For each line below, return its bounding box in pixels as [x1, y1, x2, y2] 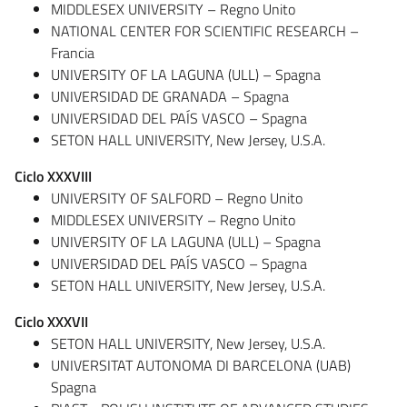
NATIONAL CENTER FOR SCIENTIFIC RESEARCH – [51, 19, 359, 42]
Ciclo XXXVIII [15, 164, 92, 187]
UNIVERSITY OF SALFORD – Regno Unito [51, 186, 303, 209]
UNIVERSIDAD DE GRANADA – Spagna [51, 84, 289, 107]
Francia [51, 41, 94, 64]
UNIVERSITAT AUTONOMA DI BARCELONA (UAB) [51, 353, 351, 376]
